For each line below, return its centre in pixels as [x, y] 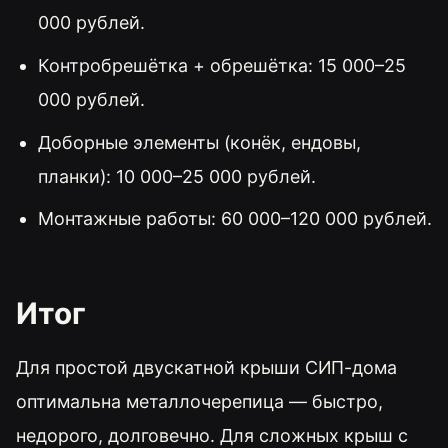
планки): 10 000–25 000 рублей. [176, 176]
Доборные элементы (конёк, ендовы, [199, 142]
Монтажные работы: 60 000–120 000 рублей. [234, 219]
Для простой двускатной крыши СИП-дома [206, 368]
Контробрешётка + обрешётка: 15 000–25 [221, 65]
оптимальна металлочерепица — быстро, [199, 402]
